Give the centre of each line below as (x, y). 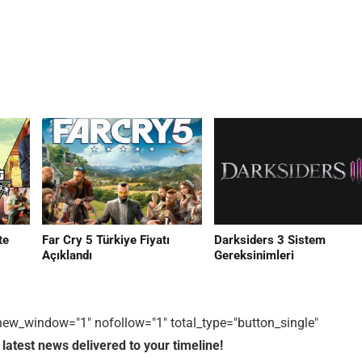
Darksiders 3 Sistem (270, 240)
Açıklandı (67, 256)
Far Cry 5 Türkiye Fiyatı (105, 240)
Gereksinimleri (255, 256)
